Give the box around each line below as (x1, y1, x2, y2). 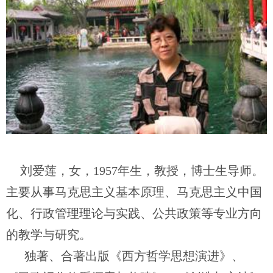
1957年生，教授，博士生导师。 (93, 164, 264, 178)
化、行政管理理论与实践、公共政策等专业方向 (6, 207, 262, 221)
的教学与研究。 (6, 228, 91, 242)
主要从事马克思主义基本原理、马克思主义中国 (6, 185, 262, 199)
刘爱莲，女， (20, 164, 93, 178)
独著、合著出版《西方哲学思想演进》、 (24, 249, 244, 263)
